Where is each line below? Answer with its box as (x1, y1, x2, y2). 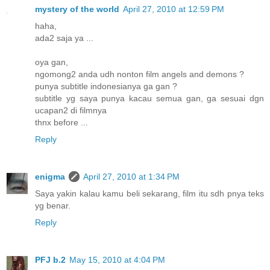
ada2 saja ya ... (35, 33, 93, 43)
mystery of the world (35, 4, 119, 14)
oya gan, (35, 57, 68, 67)
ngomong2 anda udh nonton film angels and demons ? (35, 69, 244, 80)
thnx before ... (35, 118, 88, 128)
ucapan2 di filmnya (35, 105, 107, 116)
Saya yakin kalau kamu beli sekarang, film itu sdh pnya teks (35, 189, 264, 198)
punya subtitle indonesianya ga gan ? (35, 81, 177, 92)
